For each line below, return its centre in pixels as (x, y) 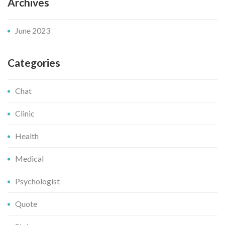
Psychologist (37, 181)
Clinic (25, 114)
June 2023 (33, 31)
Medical (29, 159)
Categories (34, 63)
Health (27, 136)
